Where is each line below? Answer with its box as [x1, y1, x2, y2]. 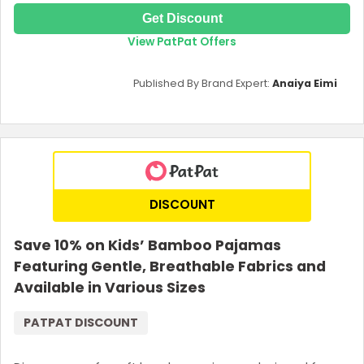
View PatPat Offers [128, 33, 236, 50]
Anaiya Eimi [272, 76, 337, 90]
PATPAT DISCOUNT [24, 314, 138, 331]
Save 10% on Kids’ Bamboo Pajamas [14, 235, 281, 255]
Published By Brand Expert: [133, 76, 272, 90]
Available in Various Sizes [14, 277, 206, 297]
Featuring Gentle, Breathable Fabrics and [14, 256, 326, 276]
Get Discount [141, 11, 223, 25]
